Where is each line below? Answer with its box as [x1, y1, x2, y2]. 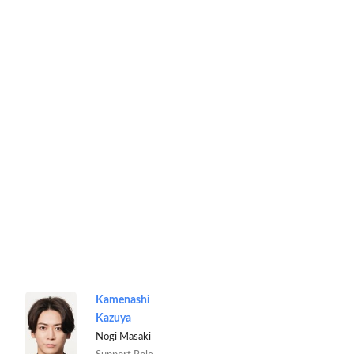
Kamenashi [95, 295, 150, 306]
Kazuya [95, 313, 131, 324]
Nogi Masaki [95, 332, 151, 341]
